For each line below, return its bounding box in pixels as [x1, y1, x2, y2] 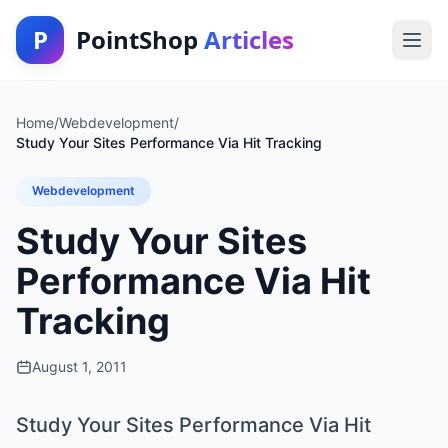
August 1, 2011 [32, 358, 127, 375]
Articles [204, 23, 294, 56]
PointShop [76, 23, 204, 56]
